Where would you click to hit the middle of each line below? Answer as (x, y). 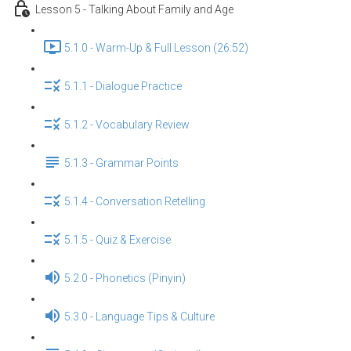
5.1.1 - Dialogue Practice (123, 87)
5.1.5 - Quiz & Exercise (118, 240)
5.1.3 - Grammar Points (121, 163)
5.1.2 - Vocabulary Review (127, 125)
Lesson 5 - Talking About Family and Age (134, 10)
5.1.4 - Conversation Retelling (135, 202)
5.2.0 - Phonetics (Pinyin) (125, 279)
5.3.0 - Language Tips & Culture (139, 317)
